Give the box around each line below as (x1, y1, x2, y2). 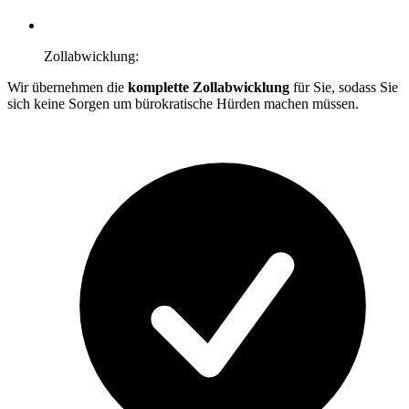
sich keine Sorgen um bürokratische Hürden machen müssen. (7, 95, 359, 111)
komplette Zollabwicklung (128, 79, 293, 95)
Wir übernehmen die (7, 79, 128, 95)
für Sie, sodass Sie (293, 79, 398, 95)
